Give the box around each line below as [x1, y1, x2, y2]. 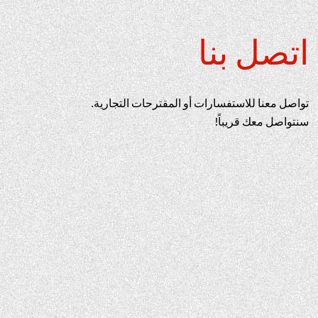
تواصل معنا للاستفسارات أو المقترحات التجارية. [90, 96, 309, 109]
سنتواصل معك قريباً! [214, 114, 309, 128]
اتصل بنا [197, 31, 309, 72]
